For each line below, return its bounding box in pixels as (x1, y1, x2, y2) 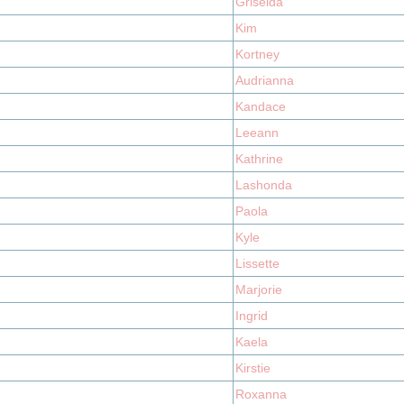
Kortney (235, 47, 280, 61)
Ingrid (235, 308, 268, 323)
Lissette (235, 256, 280, 271)
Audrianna (235, 73, 294, 87)
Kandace (235, 99, 286, 114)
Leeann (235, 125, 279, 140)
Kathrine (235, 151, 283, 166)
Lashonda (235, 178, 292, 192)
